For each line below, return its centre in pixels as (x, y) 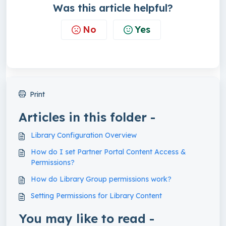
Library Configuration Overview (84, 135)
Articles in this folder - (87, 117)
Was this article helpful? (113, 8)
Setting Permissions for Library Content (96, 195)
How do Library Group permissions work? (101, 179)
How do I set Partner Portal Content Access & (108, 152)
